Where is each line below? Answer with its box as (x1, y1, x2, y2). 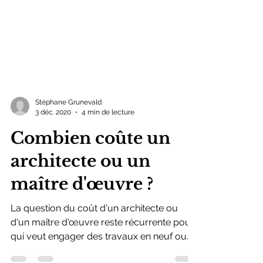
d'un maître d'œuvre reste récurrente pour (11, 240, 194, 251)
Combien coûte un (11, 151, 170, 172)
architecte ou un (11, 174, 150, 195)
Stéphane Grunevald (35, 122, 102, 130)
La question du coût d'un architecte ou (11, 226, 178, 237)
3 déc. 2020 (35, 131, 71, 140)
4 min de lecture (82, 131, 134, 140)
